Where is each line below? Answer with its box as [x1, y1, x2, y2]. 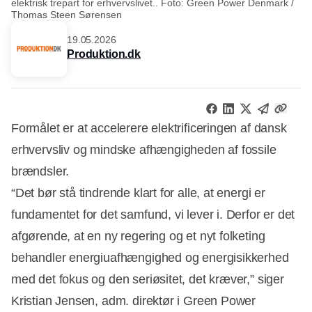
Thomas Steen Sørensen [11, 8, 122, 20]
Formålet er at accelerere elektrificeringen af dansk [11, 120, 287, 135]
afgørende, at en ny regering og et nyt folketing [11, 228, 265, 243]
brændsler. [11, 164, 70, 178]
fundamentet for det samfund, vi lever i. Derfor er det [11, 207, 295, 221]
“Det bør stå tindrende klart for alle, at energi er [11, 185, 265, 200]
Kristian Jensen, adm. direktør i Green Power [11, 293, 256, 308]
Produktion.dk [67, 48, 141, 61]
